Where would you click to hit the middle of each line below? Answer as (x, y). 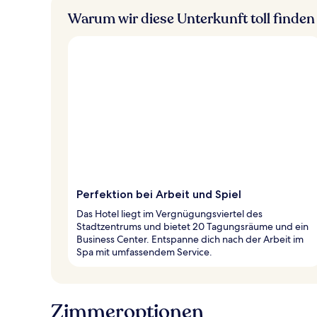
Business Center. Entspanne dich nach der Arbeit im (190, 239)
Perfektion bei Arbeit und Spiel (159, 194)
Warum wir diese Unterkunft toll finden (191, 18)
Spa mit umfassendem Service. (144, 252)
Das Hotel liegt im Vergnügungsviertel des (169, 213)
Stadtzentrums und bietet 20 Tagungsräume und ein (192, 226)
